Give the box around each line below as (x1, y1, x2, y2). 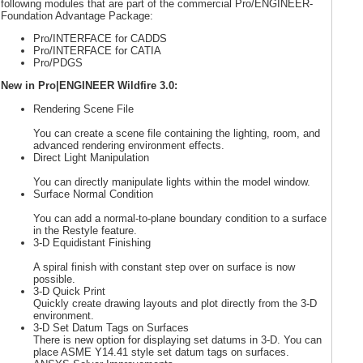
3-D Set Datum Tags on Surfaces (33, 321, 189, 334)
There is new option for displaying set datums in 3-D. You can (33, 333, 322, 346)
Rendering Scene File (33, 102, 134, 115)
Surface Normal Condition (33, 187, 153, 200)
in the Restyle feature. (33, 224, 137, 237)
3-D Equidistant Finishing (33, 236, 151, 249)
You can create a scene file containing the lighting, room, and (33, 126, 320, 139)
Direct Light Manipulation (33, 151, 149, 164)
